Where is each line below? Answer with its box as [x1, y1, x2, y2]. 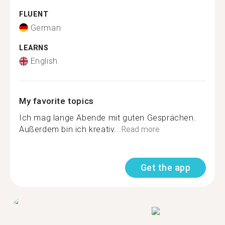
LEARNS [19, 43, 49, 52]
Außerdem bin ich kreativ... [19, 125, 122, 134]
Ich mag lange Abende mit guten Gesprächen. [19, 113, 196, 123]
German [30, 23, 61, 33]
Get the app [140, 162, 190, 173]
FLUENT [19, 10, 49, 19]
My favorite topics [19, 96, 94, 106]
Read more [121, 125, 160, 134]
